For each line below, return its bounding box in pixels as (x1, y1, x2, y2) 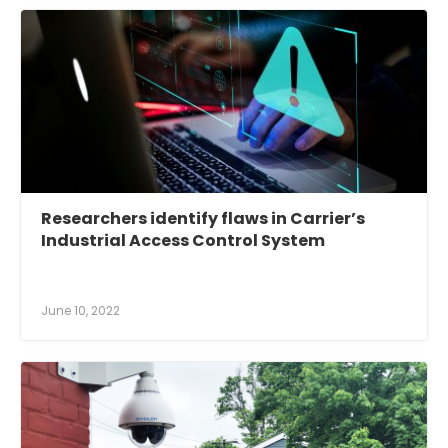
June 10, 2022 (41, 302, 120, 320)
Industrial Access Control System (41, 229, 328, 253)
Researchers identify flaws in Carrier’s (41, 207, 365, 231)
